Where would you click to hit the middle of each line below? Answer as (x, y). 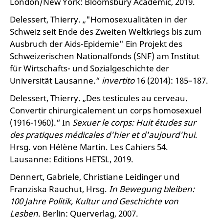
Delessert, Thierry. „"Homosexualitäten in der (99, 19)
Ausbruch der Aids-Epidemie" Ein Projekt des (96, 44)
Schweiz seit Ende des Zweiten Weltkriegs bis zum (106, 32)
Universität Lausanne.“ (56, 80)
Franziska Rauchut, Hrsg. (59, 189)
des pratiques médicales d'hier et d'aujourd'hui (102, 135)
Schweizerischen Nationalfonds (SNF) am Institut (105, 56)
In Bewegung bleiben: (152, 189)
